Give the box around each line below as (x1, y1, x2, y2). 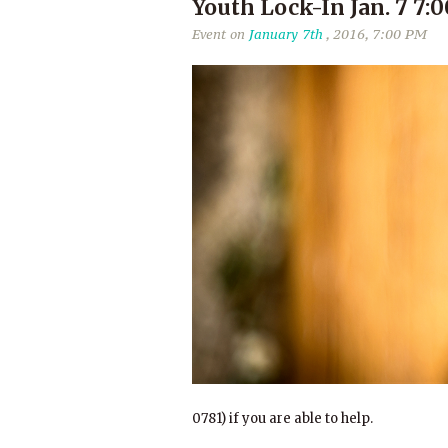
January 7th (249, 25, 323, 43)
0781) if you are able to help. (192, 410, 373, 427)
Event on (192, 25, 249, 43)
